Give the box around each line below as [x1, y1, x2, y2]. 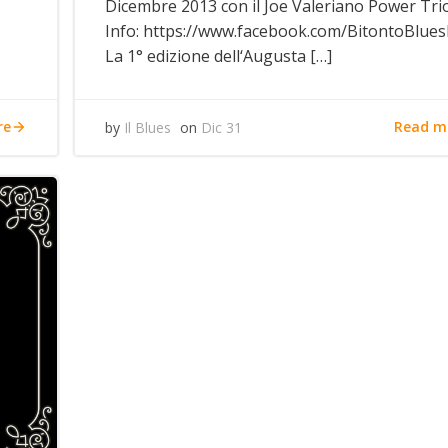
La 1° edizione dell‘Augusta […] [105, 44, 333, 67]
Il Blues [124, 117, 172, 137]
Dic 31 [201, 117, 243, 137]
